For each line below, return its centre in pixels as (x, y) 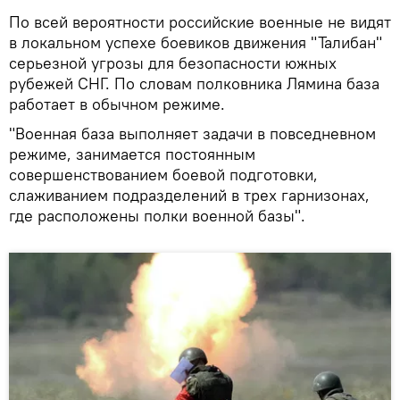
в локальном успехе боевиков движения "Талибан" (196, 42)
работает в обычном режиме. (117, 104)
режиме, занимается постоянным (132, 154)
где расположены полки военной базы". (157, 215)
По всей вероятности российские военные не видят (200, 21)
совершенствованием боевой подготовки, (163, 174)
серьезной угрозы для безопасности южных (173, 62)
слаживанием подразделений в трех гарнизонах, (189, 195)
